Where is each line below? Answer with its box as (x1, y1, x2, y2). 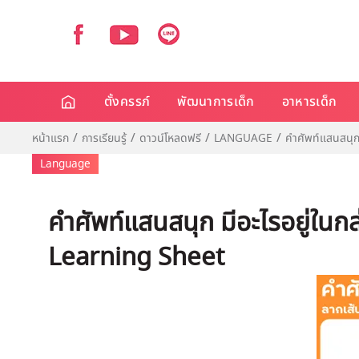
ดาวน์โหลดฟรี (139, 130, 201, 147)
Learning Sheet (48, 238, 224, 276)
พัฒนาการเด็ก (177, 92, 255, 111)
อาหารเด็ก (281, 92, 337, 111)
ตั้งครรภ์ (104, 92, 151, 111)
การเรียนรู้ (82, 130, 127, 147)
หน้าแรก (32, 130, 69, 147)
